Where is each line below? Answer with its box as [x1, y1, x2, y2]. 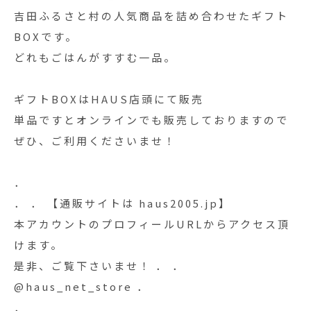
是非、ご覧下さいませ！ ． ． [14, 258, 185, 273]
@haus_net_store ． [14, 279, 149, 294]
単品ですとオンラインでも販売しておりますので [14, 112, 289, 127]
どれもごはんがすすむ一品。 [14, 50, 176, 65]
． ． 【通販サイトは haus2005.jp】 [14, 196, 231, 210]
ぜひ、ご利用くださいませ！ [14, 133, 176, 148]
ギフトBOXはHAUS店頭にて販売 [14, 92, 204, 106]
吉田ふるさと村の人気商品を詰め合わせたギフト [14, 8, 289, 23]
